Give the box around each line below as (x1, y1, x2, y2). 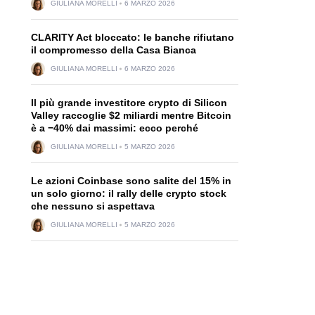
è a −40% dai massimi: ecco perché (30, 122, 198, 134)
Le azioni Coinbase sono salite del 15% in (30, 175, 231, 186)
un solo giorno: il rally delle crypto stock (30, 188, 226, 199)
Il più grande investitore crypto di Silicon (30, 97, 227, 108)
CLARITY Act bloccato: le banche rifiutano (30, 32, 234, 43)
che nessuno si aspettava (30, 200, 155, 212)
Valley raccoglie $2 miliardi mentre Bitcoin (30, 110, 231, 121)
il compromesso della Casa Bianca (30, 44, 196, 56)
